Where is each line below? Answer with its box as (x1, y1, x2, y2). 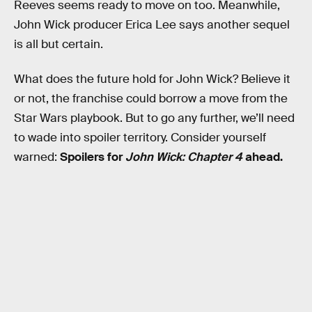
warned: (14, 149, 60, 164)
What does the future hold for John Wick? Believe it (14, 71, 290, 86)
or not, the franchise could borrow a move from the (14, 91, 288, 106)
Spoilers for (60, 149, 125, 164)
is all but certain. (14, 37, 103, 52)
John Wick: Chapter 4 (125, 149, 245, 164)
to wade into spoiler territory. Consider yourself (14, 130, 266, 145)
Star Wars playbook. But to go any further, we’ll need (14, 110, 295, 125)
